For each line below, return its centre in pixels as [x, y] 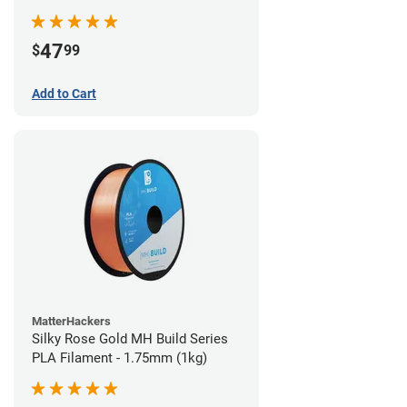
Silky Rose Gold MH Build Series [130, 339]
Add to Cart [64, 94]
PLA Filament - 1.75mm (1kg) [119, 358]
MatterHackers [71, 322]
